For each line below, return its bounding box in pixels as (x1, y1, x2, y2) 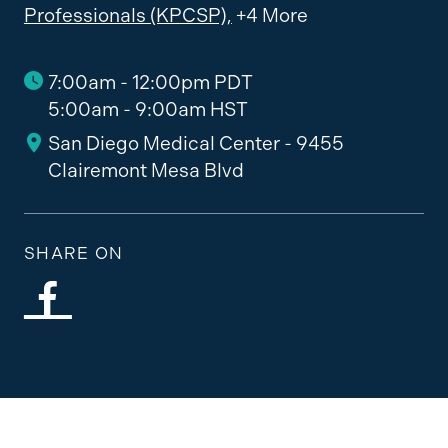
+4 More (235, 4, 308, 28)
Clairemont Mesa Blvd (47, 159, 244, 183)
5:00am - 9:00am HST (47, 97, 248, 121)
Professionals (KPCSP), (23, 4, 232, 28)
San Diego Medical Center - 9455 (47, 132, 344, 156)
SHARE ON (23, 242, 124, 263)
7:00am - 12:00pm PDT (47, 70, 253, 94)
